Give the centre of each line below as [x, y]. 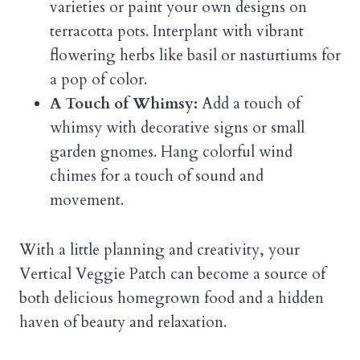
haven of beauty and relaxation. [123, 323]
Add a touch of [249, 104]
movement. [87, 200]
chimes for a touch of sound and [157, 176]
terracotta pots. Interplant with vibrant [177, 32]
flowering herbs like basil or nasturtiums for [195, 56]
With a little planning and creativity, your [160, 250]
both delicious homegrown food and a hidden [172, 299]
